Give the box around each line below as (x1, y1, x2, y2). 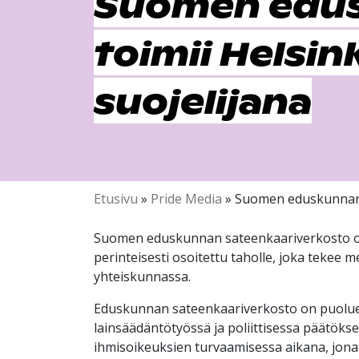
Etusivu (94, 190, 138, 208)
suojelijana (94, 78, 312, 123)
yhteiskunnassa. (94, 268, 191, 285)
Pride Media (151, 190, 222, 208)
